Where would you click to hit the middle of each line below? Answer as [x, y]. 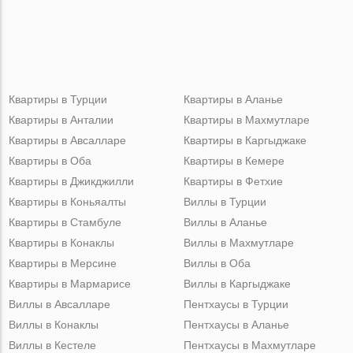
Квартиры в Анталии [61, 120]
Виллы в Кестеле [53, 345]
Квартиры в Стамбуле [65, 222]
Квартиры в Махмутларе [246, 120]
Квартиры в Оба [50, 161]
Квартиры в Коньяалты [68, 202]
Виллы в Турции [225, 202]
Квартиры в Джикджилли [72, 181]
